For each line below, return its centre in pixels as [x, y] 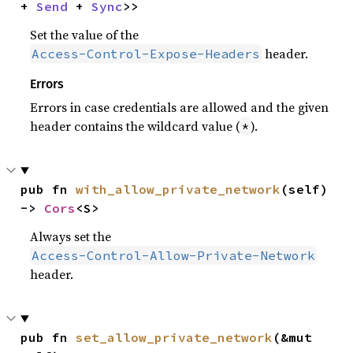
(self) [305, 189]
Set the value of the [85, 35]
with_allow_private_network [178, 189]
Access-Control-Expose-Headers [146, 54]
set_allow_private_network [175, 337]
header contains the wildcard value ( [135, 126]
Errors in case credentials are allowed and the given [180, 107]
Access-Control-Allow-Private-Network [174, 255]
